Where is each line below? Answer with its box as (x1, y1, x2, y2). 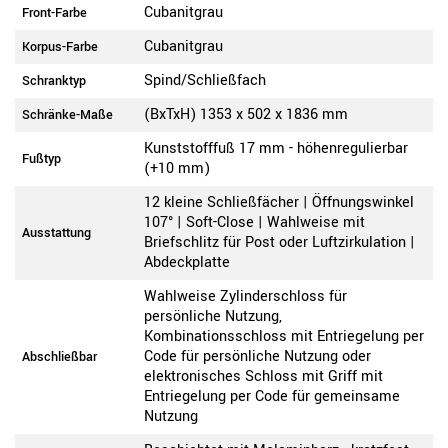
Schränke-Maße (22, 106, 113, 125)
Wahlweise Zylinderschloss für (144, 286, 347, 308)
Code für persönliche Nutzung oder (144, 346, 371, 368)
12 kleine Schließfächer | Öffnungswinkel (144, 192, 414, 214)
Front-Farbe (22, 4, 87, 23)
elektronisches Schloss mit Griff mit (144, 366, 383, 388)
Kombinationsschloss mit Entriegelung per (144, 326, 424, 348)
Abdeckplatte (144, 252, 230, 274)
